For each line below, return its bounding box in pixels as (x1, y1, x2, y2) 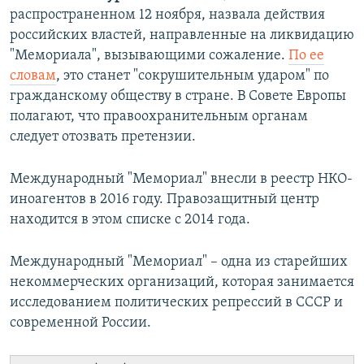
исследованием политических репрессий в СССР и (10, 294, 343, 310)
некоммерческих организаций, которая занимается (10, 274, 354, 290)
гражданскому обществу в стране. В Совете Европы (10, 88, 346, 104)
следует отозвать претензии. (10, 128, 196, 145)
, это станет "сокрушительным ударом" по (56, 67, 329, 84)
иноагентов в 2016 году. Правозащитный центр (10, 191, 319, 207)
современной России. (10, 314, 151, 331)
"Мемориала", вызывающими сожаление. (10, 47, 288, 63)
